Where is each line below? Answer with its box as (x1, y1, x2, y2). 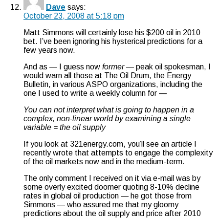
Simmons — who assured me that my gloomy (23, 200, 178, 209)
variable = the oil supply (23, 123, 106, 131)
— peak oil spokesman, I (124, 62, 211, 71)
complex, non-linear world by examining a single (23, 114, 191, 123)
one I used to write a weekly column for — (23, 88, 167, 97)
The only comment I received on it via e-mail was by (23, 174, 200, 182)
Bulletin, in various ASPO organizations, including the (23, 80, 202, 88)
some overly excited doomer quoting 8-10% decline (23, 182, 199, 191)
